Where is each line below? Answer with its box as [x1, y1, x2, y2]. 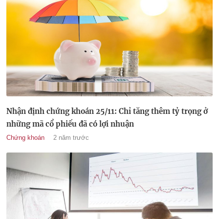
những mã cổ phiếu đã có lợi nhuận [6, 119, 134, 129]
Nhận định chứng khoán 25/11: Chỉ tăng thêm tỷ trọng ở [6, 106, 208, 116]
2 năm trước [53, 133, 89, 141]
